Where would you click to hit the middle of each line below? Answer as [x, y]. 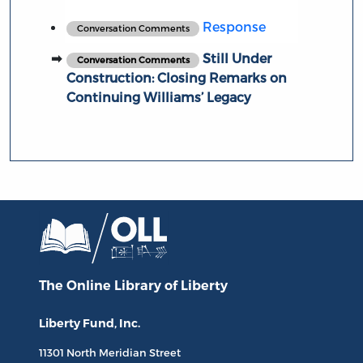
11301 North [69, 352]
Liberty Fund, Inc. [90, 323]
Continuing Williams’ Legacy [158, 97]
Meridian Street [140, 352]
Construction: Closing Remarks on [176, 78]
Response [233, 27]
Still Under [236, 58]
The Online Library [102, 285]
